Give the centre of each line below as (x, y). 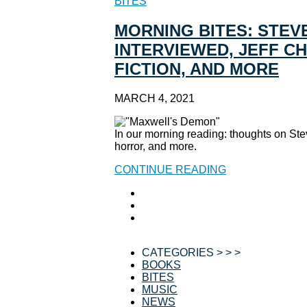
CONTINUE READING (170, 169)
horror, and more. (156, 146)
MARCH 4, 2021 (155, 98)
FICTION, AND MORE (197, 69)
